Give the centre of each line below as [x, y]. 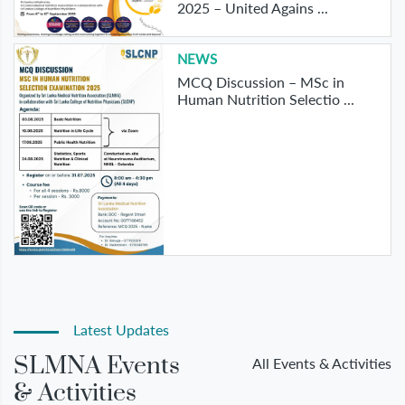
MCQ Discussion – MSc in [260, 82]
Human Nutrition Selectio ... [265, 99]
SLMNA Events [97, 367]
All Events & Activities [322, 363]
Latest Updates [114, 330]
